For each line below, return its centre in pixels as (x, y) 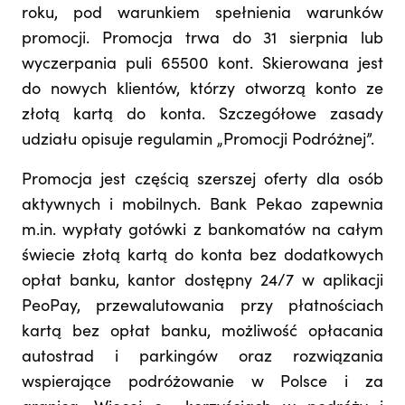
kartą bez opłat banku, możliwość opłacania (202, 333)
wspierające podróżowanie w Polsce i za (202, 384)
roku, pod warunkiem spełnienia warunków (202, 15)
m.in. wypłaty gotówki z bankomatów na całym (202, 232)
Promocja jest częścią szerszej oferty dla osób (202, 181)
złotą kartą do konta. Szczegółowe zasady (202, 116)
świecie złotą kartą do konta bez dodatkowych (202, 257)
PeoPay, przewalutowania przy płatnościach (202, 308)
